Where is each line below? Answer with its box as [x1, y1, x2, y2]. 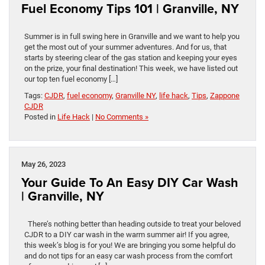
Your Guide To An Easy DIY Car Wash [21, 173, 238, 192]
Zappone [210, 91, 240, 101]
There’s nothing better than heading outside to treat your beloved [24, 219, 241, 229]
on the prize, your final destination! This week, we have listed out [24, 64, 238, 73]
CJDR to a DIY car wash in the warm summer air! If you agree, [24, 230, 230, 240]
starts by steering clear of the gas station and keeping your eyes [24, 53, 237, 63]
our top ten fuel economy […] [24, 75, 118, 84]
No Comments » [95, 112, 148, 122]
